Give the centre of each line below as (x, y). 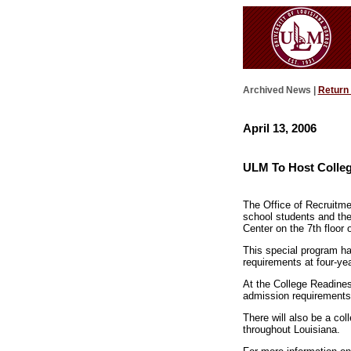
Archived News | (280, 90)
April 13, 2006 (279, 128)
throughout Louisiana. (291, 329)
